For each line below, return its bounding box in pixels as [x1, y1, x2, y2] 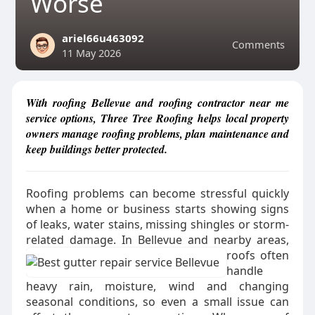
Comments [232, 37, 285, 51]
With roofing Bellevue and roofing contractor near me [25, 95, 290, 110]
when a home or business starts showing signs [25, 201, 290, 217]
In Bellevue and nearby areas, [115, 232, 290, 247]
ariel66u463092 [61, 31, 144, 45]
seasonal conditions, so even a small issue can [25, 294, 290, 309]
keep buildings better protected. [25, 141, 167, 157]
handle [226, 263, 263, 278]
